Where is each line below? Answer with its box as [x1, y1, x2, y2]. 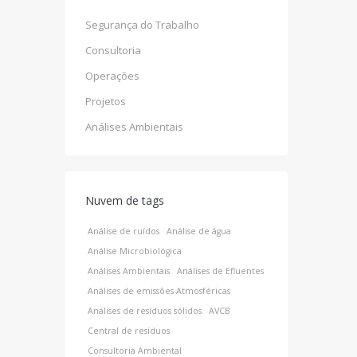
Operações [84, 69, 139, 83]
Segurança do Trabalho [84, 18, 199, 32]
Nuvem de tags [84, 193, 164, 208]
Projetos [84, 94, 126, 108]
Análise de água [166, 226, 231, 237]
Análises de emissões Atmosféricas [87, 285, 230, 296]
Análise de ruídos [87, 226, 159, 237]
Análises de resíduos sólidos [87, 305, 202, 316]
